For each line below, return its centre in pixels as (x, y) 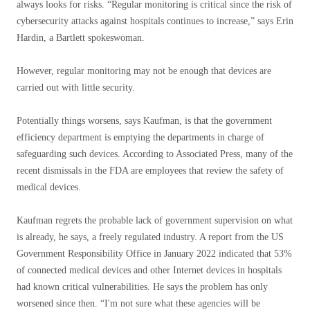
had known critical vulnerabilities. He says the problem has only (142, 287)
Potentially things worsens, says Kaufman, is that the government (144, 121)
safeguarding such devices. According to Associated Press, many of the (155, 154)
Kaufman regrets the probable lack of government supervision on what (155, 220)
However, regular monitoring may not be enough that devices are (144, 71)
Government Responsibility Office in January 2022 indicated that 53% (154, 254)
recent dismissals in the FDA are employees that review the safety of (150, 171)
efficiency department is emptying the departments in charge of (140, 137)
